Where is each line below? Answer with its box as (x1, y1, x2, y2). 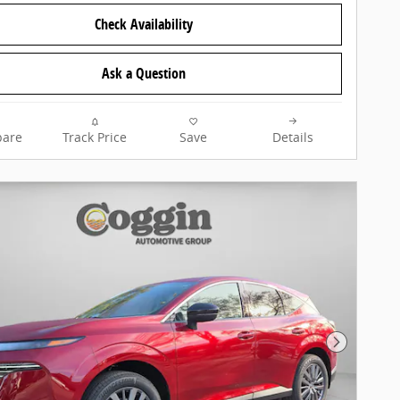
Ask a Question (102, 63, 186, 84)
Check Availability (95, 14, 193, 35)
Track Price (62, 129, 127, 146)
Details (271, 129, 313, 146)
